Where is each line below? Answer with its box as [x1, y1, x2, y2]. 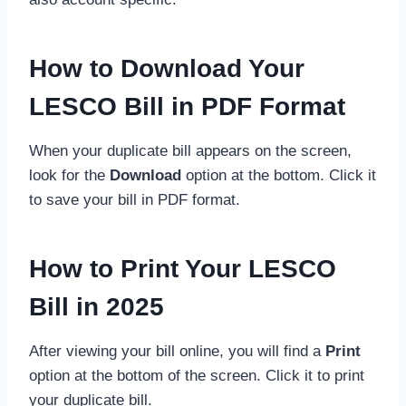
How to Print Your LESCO [29, 254, 336, 283]
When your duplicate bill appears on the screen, [29, 141, 352, 159]
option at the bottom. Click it [181, 166, 376, 184]
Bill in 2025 [29, 292, 164, 321]
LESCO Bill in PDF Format [29, 92, 345, 121]
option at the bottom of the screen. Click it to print [29, 366, 364, 384]
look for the [29, 166, 110, 184]
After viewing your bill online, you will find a [29, 342, 325, 360]
